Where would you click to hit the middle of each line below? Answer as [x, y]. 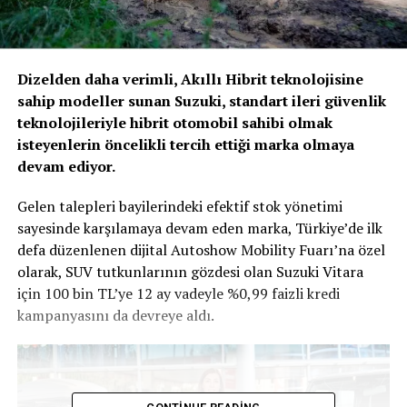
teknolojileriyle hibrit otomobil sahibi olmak [174, 122]
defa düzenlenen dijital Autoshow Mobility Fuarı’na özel [201, 249]
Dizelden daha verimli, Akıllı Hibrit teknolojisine [190, 79]
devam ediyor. [66, 166]
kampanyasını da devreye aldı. [115, 315]
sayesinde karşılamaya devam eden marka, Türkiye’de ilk [199, 228]
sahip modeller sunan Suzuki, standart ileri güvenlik [201, 100]
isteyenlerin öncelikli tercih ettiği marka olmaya [185, 144]
